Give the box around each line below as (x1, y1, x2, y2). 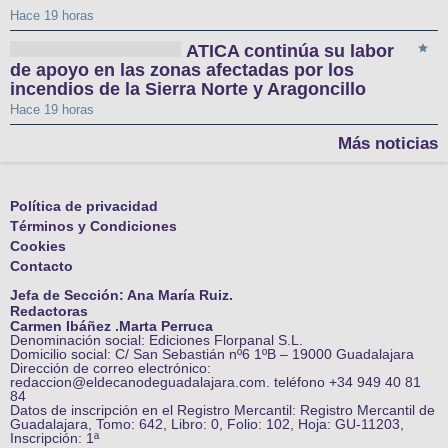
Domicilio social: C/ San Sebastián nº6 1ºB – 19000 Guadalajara (10, 346, 414, 363)
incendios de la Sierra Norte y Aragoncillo (10, 79, 366, 100)
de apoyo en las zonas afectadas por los (10, 60, 354, 81)
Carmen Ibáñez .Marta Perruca (10, 318, 213, 335)
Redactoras (10, 302, 88, 319)
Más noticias (338, 134, 438, 154)
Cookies (10, 238, 66, 255)
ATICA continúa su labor (186, 40, 395, 61)
